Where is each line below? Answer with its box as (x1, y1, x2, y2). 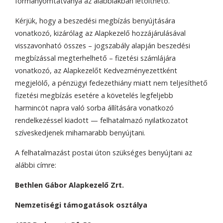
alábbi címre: (15, 160, 56, 170)
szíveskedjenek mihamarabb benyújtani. (15, 127, 145, 137)
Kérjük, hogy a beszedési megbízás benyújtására (15, 15, 175, 25)
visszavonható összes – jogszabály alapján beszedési (15, 40, 190, 50)
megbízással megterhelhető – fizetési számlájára (15, 53, 176, 63)
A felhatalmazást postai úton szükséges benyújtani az (15, 147, 192, 157)
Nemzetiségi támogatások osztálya (15, 200, 147, 210)
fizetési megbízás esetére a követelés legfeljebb (15, 90, 173, 100)
